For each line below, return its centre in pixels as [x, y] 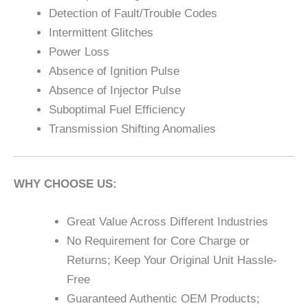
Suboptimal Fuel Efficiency [117, 109]
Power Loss [79, 52]
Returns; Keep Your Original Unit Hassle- [172, 260]
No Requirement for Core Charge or [158, 241]
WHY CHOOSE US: [65, 184]
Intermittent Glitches [101, 32]
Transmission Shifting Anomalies [132, 129]
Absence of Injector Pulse [115, 90]
